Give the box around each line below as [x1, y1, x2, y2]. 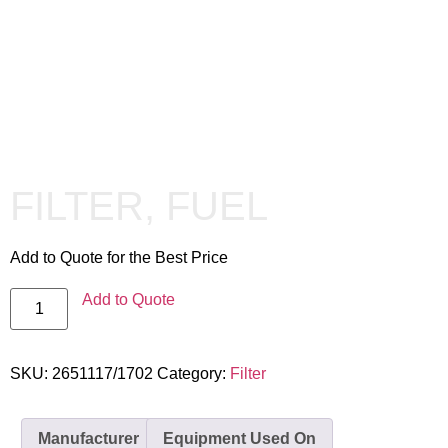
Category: [157, 365, 230, 382]
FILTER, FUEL [10, 184, 268, 228]
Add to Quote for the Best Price [10, 249, 228, 266]
